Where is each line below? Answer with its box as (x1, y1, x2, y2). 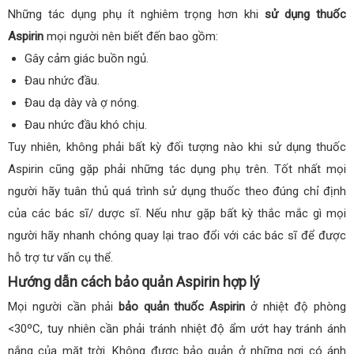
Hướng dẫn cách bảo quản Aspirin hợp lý (8, 273, 260, 290)
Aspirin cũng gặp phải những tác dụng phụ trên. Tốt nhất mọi (8, 161, 346, 176)
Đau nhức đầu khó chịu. (24, 117, 148, 132)
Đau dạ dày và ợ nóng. (24, 95, 143, 110)
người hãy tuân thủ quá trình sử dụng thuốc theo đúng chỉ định (8, 183, 346, 198)
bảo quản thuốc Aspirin (118, 299, 246, 314)
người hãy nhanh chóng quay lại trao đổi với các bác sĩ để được (8, 228, 346, 243)
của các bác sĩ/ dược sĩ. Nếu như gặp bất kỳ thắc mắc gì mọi (8, 205, 346, 220)
